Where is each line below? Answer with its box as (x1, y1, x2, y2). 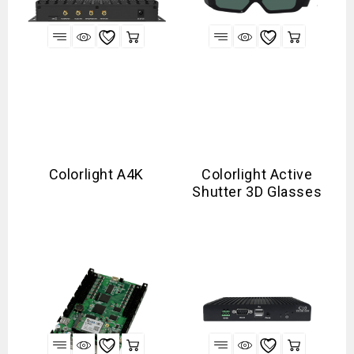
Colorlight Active (201, 166, 313, 183)
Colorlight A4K (48, 166, 144, 183)
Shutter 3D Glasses (192, 183, 322, 200)
